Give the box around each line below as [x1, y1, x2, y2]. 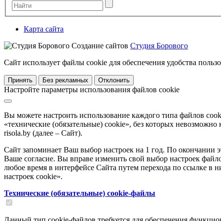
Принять [8, 76, 33, 84]
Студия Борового [130, 41, 188, 50]
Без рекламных [42, 76, 88, 84]
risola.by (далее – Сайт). [4, 128, 82, 137]
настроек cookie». [4, 172, 63, 181]
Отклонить [98, 76, 130, 84]
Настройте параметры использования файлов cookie [4, 85, 180, 94]
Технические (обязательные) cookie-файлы [4, 188, 155, 197]
